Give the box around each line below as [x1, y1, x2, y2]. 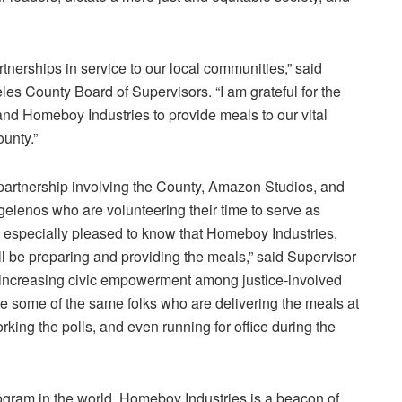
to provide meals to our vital [150, 103, 328, 125]
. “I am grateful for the [208, 80, 341, 101]
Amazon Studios [208, 175, 313, 197]
